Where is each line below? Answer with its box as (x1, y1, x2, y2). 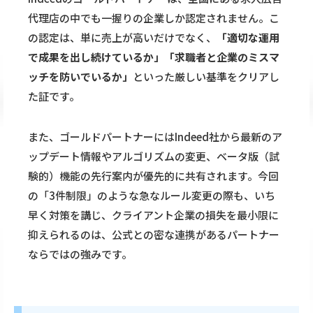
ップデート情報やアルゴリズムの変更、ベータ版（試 (28, 149, 279, 164)
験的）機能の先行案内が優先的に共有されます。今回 (28, 168, 279, 184)
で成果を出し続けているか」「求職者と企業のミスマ (28, 50, 279, 65)
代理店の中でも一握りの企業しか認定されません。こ (28, 10, 279, 26)
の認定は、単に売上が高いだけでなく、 (28, 30, 217, 45)
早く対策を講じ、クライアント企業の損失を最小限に (28, 208, 279, 223)
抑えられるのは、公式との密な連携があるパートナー (28, 227, 279, 242)
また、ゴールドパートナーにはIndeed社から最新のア (28, 129, 282, 145)
